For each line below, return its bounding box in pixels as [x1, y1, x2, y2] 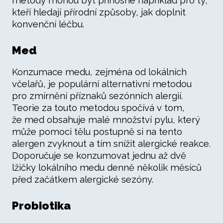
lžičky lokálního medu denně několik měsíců [12, 162, 202, 173]
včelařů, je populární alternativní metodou [12, 79, 192, 89]
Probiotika [12, 199, 71, 212]
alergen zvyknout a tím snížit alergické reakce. [12, 138, 211, 149]
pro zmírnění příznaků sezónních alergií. [12, 91, 183, 101]
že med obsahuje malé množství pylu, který [12, 114, 200, 125]
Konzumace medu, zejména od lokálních [12, 67, 187, 77]
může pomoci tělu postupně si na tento [12, 126, 182, 137]
